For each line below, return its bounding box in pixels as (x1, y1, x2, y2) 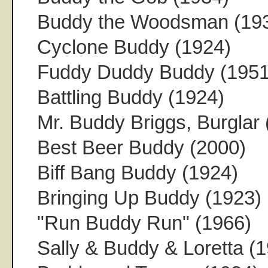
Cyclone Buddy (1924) (37, 35, 231, 58)
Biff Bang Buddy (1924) (37, 161, 238, 184)
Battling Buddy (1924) (37, 86, 224, 108)
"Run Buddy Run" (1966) (37, 211, 251, 234)
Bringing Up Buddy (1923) (37, 186, 261, 209)
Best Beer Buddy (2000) (37, 136, 246, 159)
